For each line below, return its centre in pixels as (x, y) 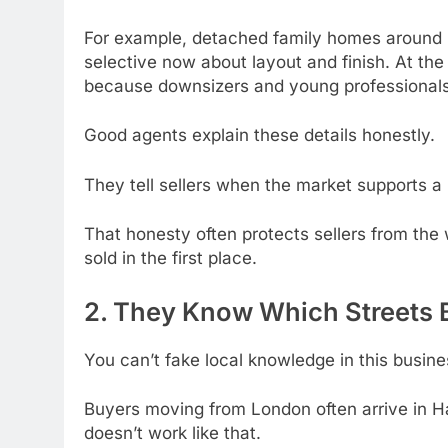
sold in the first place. (170, 258)
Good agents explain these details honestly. (259, 135)
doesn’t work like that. (172, 433)
